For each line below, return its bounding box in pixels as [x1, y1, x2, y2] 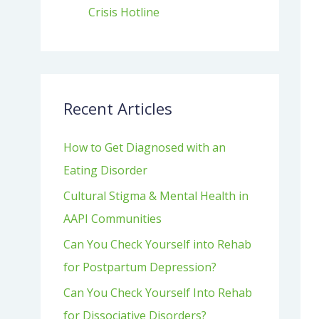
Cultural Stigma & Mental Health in [63, 188, 249, 204]
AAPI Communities [63, 211, 162, 226]
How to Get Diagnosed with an [63, 140, 226, 155]
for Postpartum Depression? [63, 259, 216, 275]
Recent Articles [63, 98, 172, 119]
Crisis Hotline [88, 4, 160, 20]
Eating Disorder [63, 162, 147, 178]
